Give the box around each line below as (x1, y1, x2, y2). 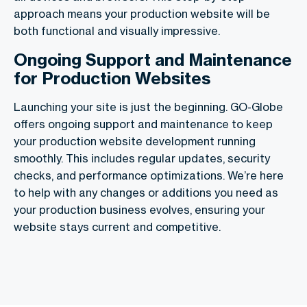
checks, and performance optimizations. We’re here (14, 169, 284, 183)
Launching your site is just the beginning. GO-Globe (14, 100, 283, 114)
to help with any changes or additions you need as (14, 186, 278, 200)
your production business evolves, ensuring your (14, 203, 265, 217)
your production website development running (14, 134, 256, 149)
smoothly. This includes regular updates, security (14, 151, 270, 166)
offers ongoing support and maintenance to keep (14, 117, 273, 132)
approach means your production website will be (14, 7, 270, 21)
